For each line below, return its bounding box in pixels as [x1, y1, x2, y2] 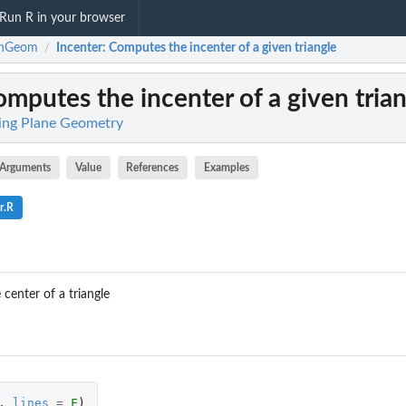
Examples [203, 162, 249, 173]
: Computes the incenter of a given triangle [102, 42, 336, 55]
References [126, 162, 179, 173]
